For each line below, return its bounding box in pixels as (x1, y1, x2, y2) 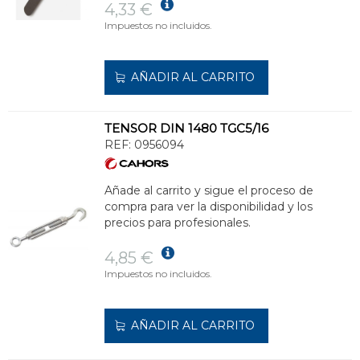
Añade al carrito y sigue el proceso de (104, 183, 313, 198)
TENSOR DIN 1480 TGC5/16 (104, 121, 268, 137)
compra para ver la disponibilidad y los (104, 199, 313, 215)
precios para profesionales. (104, 215, 251, 231)
